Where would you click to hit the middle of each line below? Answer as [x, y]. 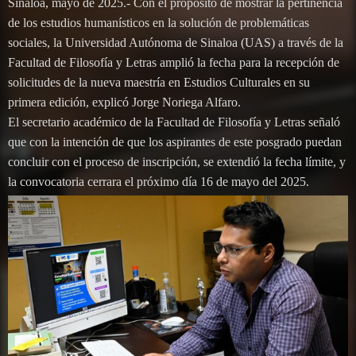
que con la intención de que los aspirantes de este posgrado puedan [175, 141]
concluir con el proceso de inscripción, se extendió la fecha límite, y [177, 161]
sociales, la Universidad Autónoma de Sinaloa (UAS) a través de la [176, 42]
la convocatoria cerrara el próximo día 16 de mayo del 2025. [159, 181]
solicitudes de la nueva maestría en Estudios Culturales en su [159, 82]
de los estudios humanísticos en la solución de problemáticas [159, 22]
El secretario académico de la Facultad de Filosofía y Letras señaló [174, 122]
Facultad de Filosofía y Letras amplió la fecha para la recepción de [174, 62]
